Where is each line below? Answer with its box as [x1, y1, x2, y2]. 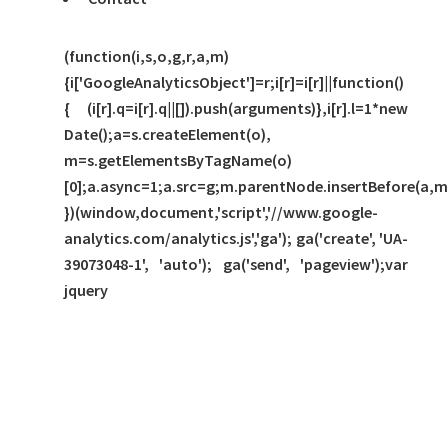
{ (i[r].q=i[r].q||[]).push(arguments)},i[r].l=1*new [64, 98, 408, 119]
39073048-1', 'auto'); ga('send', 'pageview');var [64, 254, 408, 275]
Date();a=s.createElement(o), [64, 124, 271, 145]
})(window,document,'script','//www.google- [64, 202, 378, 223]
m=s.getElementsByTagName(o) [64, 150, 292, 171]
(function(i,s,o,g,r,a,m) [64, 46, 229, 67]
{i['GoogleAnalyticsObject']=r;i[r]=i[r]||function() [64, 72, 404, 93]
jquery [64, 280, 108, 301]
